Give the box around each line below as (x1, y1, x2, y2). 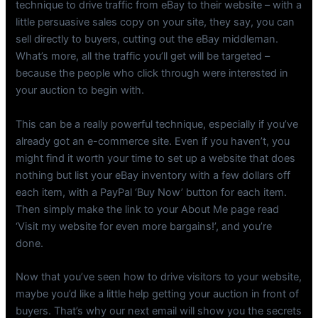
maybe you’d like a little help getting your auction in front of (16, 287, 300, 301)
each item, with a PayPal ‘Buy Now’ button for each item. (16, 185, 287, 199)
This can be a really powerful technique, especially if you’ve (16, 117, 299, 131)
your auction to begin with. (16, 84, 145, 97)
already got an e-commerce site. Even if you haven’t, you (16, 134, 290, 148)
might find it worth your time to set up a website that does (16, 151, 296, 165)
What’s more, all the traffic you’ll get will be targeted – (16, 50, 270, 63)
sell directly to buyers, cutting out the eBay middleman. (16, 33, 279, 46)
